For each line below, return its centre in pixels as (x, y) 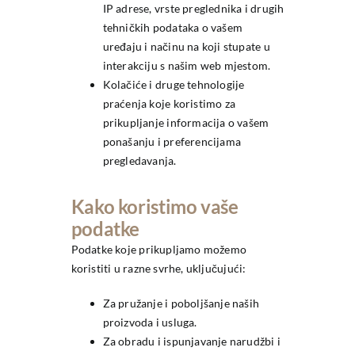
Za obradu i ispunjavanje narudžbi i (191, 342)
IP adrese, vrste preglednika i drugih (193, 9)
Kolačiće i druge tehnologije (174, 85)
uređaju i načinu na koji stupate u (186, 47)
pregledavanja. (139, 161)
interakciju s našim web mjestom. (187, 66)
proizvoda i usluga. (150, 323)
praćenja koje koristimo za (169, 104)
